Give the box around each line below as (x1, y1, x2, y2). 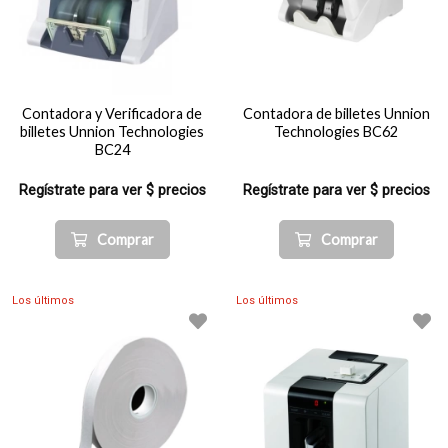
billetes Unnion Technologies (20, 123, 204, 140)
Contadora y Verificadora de (22, 105, 202, 122)
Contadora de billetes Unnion (242, 105, 430, 122)
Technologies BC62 (274, 123, 398, 140)
